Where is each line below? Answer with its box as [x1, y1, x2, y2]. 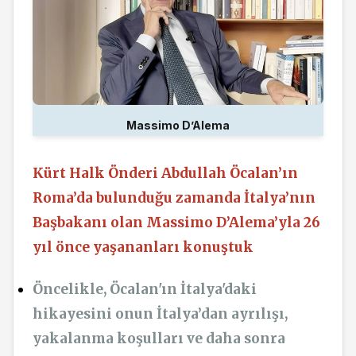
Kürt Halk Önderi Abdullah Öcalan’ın [33, 164, 298, 183]
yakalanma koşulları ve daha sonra [33, 329, 285, 347]
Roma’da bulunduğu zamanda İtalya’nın [33, 189, 315, 207]
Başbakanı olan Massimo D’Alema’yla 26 [33, 214, 320, 232]
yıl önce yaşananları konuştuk [33, 238, 253, 257]
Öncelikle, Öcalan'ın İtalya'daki [33, 280, 257, 298]
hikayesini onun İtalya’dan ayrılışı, [33, 304, 288, 323]
